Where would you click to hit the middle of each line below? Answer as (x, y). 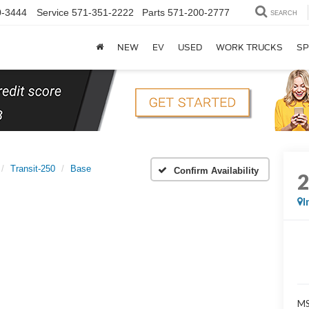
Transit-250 (33, 169)
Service (53, 13)
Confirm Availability (216, 170)
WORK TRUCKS (249, 48)
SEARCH (284, 13)
